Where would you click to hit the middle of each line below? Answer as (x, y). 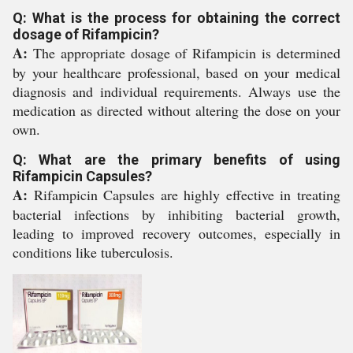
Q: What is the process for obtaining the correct (176, 18)
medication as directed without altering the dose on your (176, 110)
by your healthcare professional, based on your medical (176, 72)
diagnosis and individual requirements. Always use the (176, 91)
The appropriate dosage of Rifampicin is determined (184, 53)
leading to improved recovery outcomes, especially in (176, 233)
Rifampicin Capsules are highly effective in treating (184, 195)
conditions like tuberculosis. (93, 252)
